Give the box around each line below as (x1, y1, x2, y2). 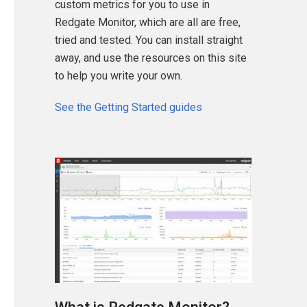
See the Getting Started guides (55, 101, 202, 114)
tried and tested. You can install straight (55, 34, 243, 47)
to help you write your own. (55, 69, 182, 83)
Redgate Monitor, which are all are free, (55, 16, 241, 29)
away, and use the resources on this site (55, 51, 247, 65)
